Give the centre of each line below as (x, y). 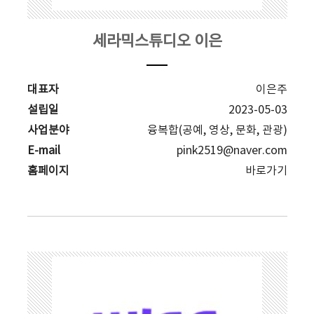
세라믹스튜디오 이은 (157, 42)
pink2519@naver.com (232, 151)
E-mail (43, 151)
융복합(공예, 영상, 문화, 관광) (217, 130)
